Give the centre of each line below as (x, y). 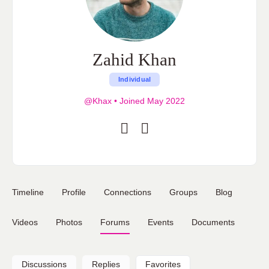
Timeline (28, 192)
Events (161, 222)
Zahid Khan (134, 59)
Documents (213, 222)
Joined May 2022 (151, 101)
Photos (69, 222)
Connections (128, 192)
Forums (115, 222)
